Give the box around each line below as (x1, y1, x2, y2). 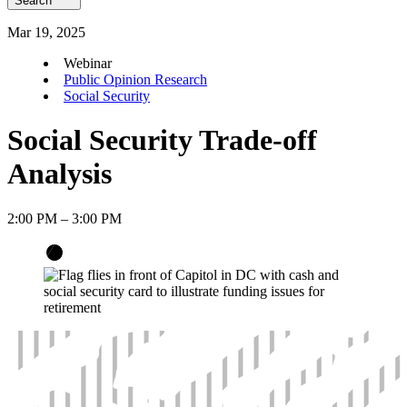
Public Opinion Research (64, 72, 207, 87)
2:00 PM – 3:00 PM (7, 210, 122, 226)
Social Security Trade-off (7, 124, 317, 157)
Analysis (7, 157, 112, 191)
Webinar (64, 55, 112, 71)
